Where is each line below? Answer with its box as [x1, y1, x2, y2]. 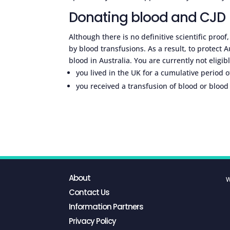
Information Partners [69, 201, 144, 212]
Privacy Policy [69, 215, 117, 226]
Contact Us [69, 186, 110, 198]
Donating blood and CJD [69, 8, 226, 27]
